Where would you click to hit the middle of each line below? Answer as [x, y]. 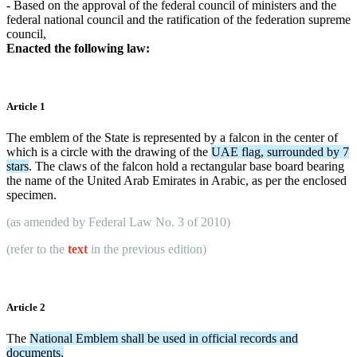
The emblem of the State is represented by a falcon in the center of [172, 137]
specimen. [31, 194]
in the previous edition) [149, 249]
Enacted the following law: [78, 48]
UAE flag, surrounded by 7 [280, 151]
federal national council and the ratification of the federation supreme [178, 19]
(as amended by [46, 222]
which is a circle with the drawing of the [109, 151]
